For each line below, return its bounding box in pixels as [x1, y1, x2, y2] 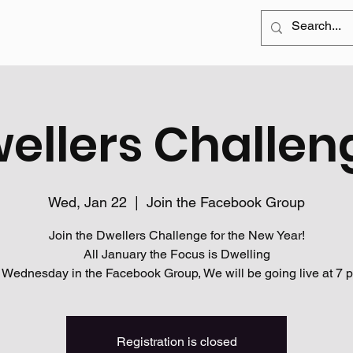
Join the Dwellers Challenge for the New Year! [48, 227, 305, 243]
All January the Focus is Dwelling [83, 246, 270, 262]
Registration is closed [116, 333, 237, 349]
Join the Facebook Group [147, 193, 305, 210]
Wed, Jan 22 [48, 193, 127, 210]
